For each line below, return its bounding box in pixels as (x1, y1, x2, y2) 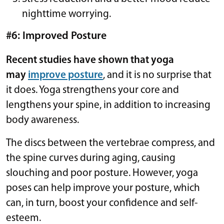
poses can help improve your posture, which (6, 182, 200, 193)
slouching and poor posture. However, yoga (6, 167, 198, 178)
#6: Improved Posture (6, 30, 106, 41)
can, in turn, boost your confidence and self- (6, 197, 197, 208)
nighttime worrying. (22, 8, 111, 19)
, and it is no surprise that (103, 69, 211, 80)
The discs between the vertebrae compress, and (6, 137, 215, 148)
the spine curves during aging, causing (6, 152, 175, 163)
